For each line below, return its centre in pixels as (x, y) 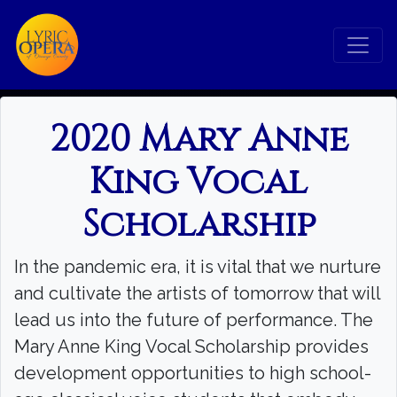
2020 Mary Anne (198, 140)
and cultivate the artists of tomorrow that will (197, 293)
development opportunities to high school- (193, 373)
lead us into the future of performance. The (194, 320)
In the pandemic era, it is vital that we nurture (198, 267)
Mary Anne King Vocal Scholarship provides (191, 346)
